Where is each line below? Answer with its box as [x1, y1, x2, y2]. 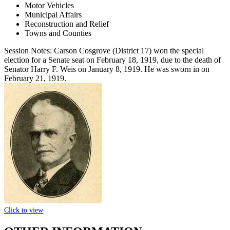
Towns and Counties [25, 28, 91, 37]
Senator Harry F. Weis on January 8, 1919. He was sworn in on [4, 64, 209, 73]
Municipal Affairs [25, 10, 82, 19]
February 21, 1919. [4, 73, 66, 83]
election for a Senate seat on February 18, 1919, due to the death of [4, 55, 221, 64]
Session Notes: [4, 46, 52, 55]
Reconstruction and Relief [25, 19, 109, 28]
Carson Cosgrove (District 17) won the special [54, 46, 204, 55]
